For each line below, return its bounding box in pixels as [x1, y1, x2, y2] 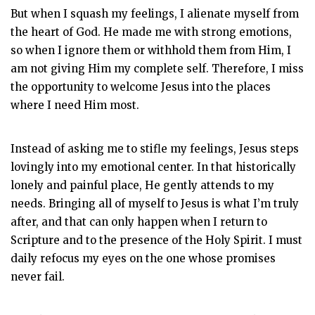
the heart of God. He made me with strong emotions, [11, 25, 292, 39]
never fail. [11, 270, 70, 283]
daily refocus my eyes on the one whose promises [11, 252, 276, 265]
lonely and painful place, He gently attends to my [11, 179, 274, 192]
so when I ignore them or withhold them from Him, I [11, 44, 291, 57]
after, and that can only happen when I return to [11, 215, 267, 229]
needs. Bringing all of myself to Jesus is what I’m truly [11, 197, 299, 210]
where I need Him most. [11, 98, 142, 112]
